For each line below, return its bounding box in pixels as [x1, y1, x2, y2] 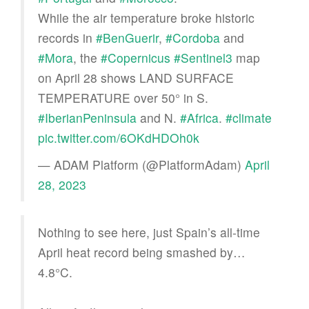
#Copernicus [101, 48, 170, 66]
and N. [137, 108, 180, 126]
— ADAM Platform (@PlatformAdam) [38, 155, 245, 173]
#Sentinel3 [174, 48, 232, 66]
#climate [226, 108, 272, 126]
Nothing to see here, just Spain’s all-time [38, 223, 260, 241]
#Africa [180, 108, 219, 126]
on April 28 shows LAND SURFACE [38, 68, 234, 86]
